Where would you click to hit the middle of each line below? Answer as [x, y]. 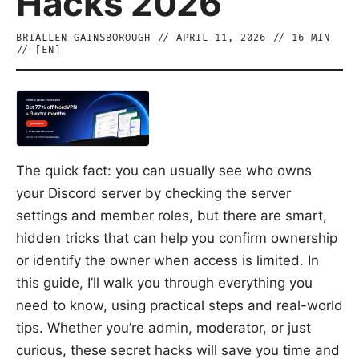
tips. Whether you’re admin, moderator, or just [163, 327]
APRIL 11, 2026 [221, 38]
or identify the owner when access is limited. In [167, 260]
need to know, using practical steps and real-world [179, 305]
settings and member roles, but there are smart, [171, 215]
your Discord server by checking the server [153, 193]
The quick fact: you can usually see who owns [164, 170]
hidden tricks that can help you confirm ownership [177, 238]
